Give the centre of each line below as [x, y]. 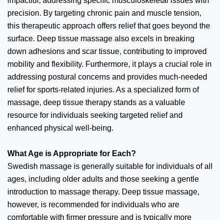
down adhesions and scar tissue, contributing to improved [107, 51]
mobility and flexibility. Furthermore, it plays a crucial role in [110, 64]
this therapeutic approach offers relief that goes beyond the [109, 26]
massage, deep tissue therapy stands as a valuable [96, 102]
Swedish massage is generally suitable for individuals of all [110, 166]
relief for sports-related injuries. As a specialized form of [103, 89]
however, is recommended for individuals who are [93, 204]
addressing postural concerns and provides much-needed [107, 77]
